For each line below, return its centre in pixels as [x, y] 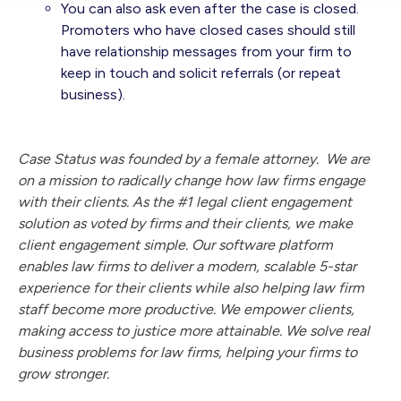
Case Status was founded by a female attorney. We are [194, 159]
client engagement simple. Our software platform [175, 245]
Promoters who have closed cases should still [208, 30]
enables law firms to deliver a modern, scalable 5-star [187, 267]
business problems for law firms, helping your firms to [188, 353]
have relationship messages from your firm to [206, 52]
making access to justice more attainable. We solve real [194, 331]
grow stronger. [65, 374]
